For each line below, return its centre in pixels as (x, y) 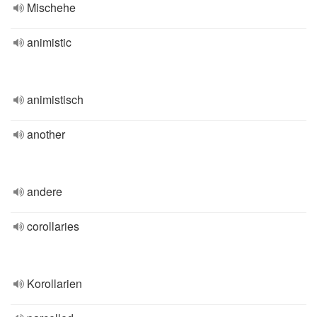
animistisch (55, 99)
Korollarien (54, 283)
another (46, 134)
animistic (49, 42)
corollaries (53, 226)
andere (45, 191)
